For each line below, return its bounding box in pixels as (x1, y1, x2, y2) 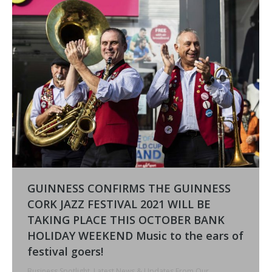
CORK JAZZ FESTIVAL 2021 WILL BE (27, 196, 211, 211)
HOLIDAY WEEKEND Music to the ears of (27, 228, 243, 243)
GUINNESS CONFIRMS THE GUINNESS (27, 180, 231, 195)
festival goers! (27, 243, 103, 259)
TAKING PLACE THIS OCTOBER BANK (27, 212, 225, 227)
